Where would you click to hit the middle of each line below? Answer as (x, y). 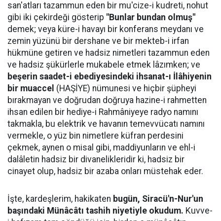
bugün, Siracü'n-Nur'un (158, 199)
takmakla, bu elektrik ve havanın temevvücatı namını (106, 124)
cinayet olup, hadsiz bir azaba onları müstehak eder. (105, 171)
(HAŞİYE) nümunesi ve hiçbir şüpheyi (125, 88)
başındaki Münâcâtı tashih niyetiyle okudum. (95, 211)
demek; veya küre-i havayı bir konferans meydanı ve (106, 29)
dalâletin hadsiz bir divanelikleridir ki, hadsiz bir (96, 159)
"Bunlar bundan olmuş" (151, 17)
